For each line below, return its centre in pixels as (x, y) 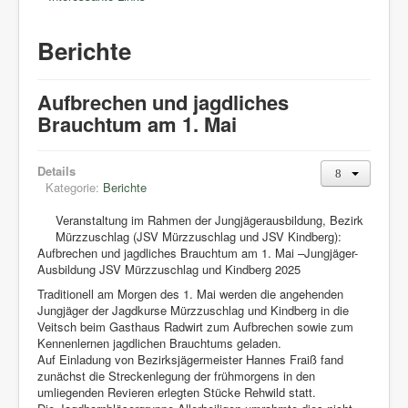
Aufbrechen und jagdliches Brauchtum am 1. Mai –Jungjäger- (198, 253)
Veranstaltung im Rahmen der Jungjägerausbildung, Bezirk (209, 220)
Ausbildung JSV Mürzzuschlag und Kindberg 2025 (169, 269)
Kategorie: (74, 187)
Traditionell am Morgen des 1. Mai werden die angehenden (190, 294)
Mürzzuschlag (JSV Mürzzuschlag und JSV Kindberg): (199, 236)
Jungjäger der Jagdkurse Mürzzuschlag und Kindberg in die (193, 310)
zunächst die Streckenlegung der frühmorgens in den (176, 376)
